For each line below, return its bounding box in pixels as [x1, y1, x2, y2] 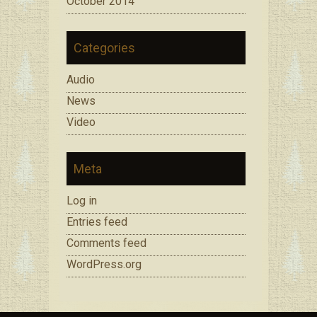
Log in [67, 193, 97, 207]
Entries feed [67, 214, 127, 229]
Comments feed [67, 236, 146, 250]
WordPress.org [67, 257, 142, 271]
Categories [74, 40, 135, 55]
